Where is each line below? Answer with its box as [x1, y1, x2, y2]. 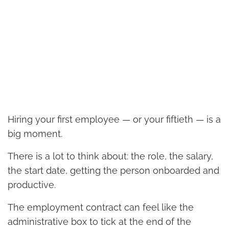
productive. [8, 179, 56, 191]
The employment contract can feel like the [8, 202, 194, 213]
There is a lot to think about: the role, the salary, [8, 151, 213, 162]
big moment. [8, 128, 62, 140]
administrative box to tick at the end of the [8, 216, 191, 227]
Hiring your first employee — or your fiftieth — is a [8, 114, 221, 125]
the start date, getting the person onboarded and [8, 165, 219, 176]
